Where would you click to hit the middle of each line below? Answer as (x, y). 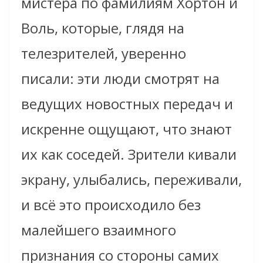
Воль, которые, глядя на (103, 28)
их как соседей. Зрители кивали (129, 154)
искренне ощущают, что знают (127, 129)
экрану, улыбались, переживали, (131, 179)
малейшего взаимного (99, 230)
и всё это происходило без (111, 204)
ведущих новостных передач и (127, 103)
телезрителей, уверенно (104, 53)
